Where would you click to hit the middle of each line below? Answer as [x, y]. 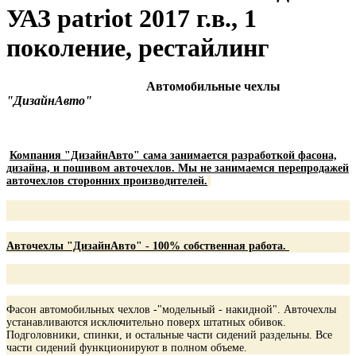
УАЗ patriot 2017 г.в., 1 [132, 18]
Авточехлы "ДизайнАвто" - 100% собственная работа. [148, 246]
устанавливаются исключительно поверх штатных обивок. [146, 322]
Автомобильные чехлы [212, 86]
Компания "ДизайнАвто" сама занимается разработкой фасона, [173, 155]
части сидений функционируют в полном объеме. [127, 347]
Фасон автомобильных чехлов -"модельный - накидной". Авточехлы [171, 309]
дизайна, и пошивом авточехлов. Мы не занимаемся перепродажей [178, 168]
